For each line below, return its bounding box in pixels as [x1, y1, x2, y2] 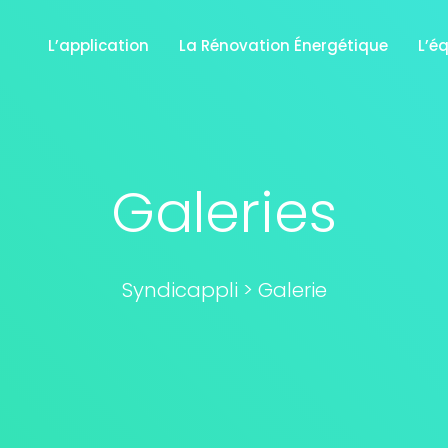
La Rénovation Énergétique [178, 35, 388, 56]
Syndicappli [121, 276, 238, 304]
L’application [47, 35, 149, 56]
